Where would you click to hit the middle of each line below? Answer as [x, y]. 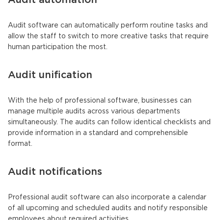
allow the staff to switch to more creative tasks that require [108, 37]
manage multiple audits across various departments [94, 112]
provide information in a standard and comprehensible [98, 133]
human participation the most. [58, 47]
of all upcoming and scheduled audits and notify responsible [108, 208]
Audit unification [50, 75]
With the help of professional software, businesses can [100, 101]
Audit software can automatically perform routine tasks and [108, 26]
